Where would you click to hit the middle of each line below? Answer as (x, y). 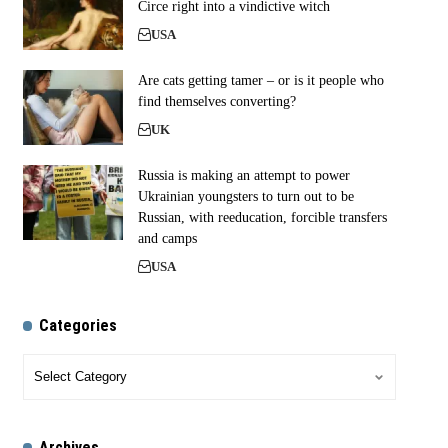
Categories (78, 325)
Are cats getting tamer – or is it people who (260, 80)
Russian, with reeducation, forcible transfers (262, 217)
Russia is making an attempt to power (243, 175)
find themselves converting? (216, 101)
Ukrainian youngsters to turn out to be (245, 196)
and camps (167, 238)
